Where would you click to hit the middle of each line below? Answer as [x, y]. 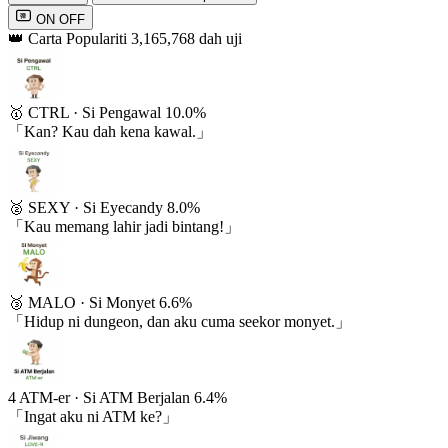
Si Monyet [122, 302]
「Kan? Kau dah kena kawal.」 [110, 131]
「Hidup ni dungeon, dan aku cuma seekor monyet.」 [179, 321]
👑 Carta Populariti [67, 38]
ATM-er [44, 397]
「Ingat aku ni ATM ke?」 [93, 416]
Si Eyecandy [123, 207]
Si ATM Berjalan [136, 397]
